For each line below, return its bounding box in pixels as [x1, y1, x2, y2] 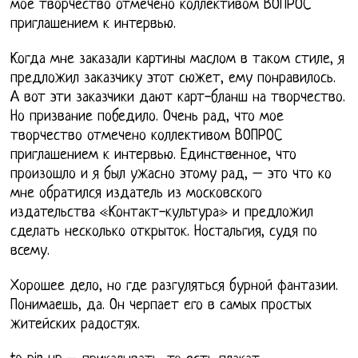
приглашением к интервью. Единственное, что [10, 147, 297, 165]
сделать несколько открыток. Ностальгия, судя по [10, 224, 318, 241]
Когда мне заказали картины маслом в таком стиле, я [10, 51, 345, 69]
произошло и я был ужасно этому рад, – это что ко [10, 166, 332, 184]
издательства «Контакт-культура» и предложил [10, 205, 314, 222]
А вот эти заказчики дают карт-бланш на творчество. [10, 89, 346, 107]
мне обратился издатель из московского [10, 185, 263, 203]
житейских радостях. [10, 316, 141, 334]
